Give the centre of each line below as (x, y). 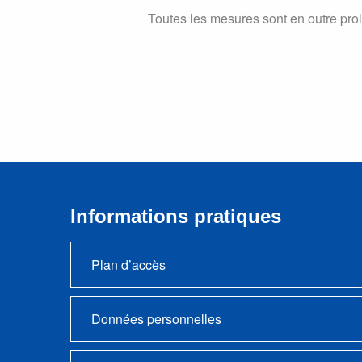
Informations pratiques (176, 217)
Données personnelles (156, 319)
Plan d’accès (128, 265)
